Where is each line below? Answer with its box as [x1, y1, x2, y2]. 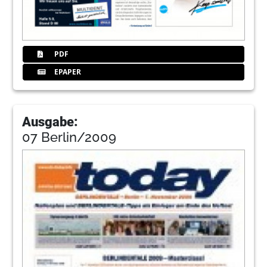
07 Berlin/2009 [22, 129, 117, 145]
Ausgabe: [22, 114, 79, 130]
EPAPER [52, 67, 82, 77]
